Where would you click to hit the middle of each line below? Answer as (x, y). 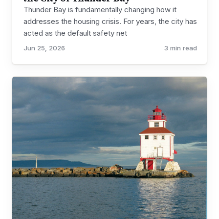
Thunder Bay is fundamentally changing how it (100, 10)
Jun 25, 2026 (44, 48)
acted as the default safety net (75, 33)
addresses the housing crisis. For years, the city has (110, 22)
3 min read (181, 48)
